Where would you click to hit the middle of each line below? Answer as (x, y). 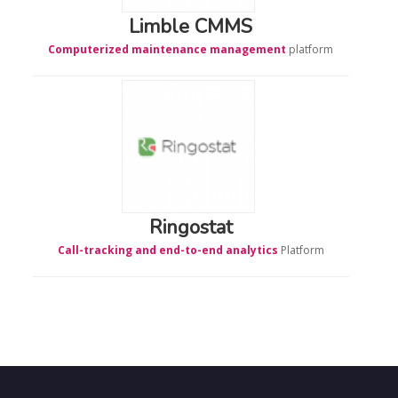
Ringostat (191, 227)
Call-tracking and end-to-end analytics (167, 250)
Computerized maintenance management (167, 49)
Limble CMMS (191, 26)
